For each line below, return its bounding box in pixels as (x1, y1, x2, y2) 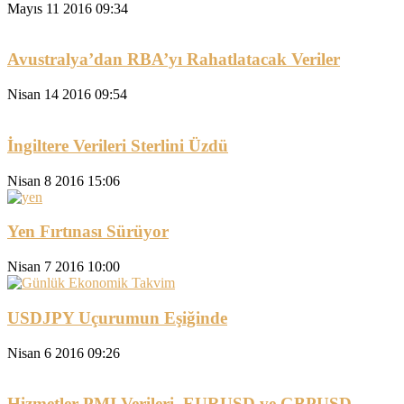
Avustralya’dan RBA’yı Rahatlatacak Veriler (7, 50, 340, 69)
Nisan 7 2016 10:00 (7, 259, 120, 275)
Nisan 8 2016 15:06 (7, 172, 120, 188)
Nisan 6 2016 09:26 (7, 344, 120, 361)
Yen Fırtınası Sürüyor (7, 222, 169, 242)
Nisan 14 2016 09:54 (7, 87, 127, 103)
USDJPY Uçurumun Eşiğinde (7, 308, 227, 327)
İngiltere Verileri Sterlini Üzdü (7, 135, 228, 155)
